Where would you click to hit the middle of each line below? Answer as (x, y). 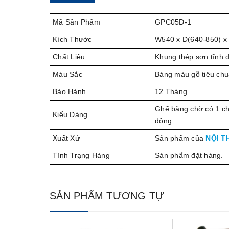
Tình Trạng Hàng (81, 156)
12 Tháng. (172, 92)
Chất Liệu (69, 57)
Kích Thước (72, 40)
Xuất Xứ (66, 138)
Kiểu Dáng (70, 115)
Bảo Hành (69, 92)
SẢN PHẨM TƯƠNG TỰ (107, 196)
